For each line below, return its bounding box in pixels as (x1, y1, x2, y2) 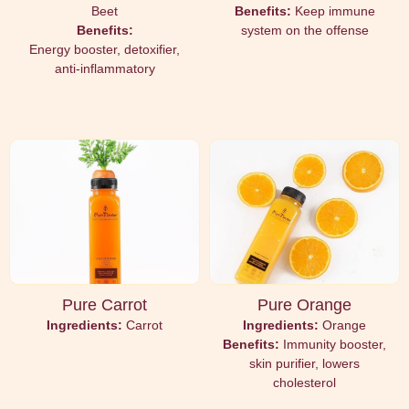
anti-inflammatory (54, 60, 155, 76)
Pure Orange (257, 296, 351, 315)
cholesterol (273, 375, 336, 391)
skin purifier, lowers (249, 356, 360, 372)
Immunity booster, (283, 337, 386, 352)
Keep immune (294, 3, 375, 18)
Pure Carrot (62, 296, 147, 315)
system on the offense (240, 22, 369, 37)
